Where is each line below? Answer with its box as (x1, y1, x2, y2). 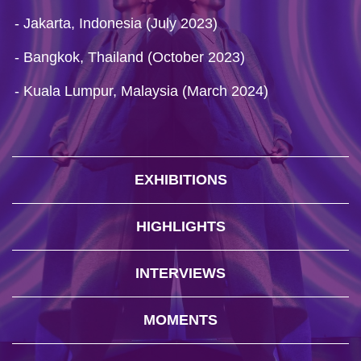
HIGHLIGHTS (135, 218, 226, 234)
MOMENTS (143, 312, 218, 328)
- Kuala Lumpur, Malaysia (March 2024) (15, 83, 268, 99)
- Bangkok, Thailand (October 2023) (15, 49, 245, 65)
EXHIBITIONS (134, 172, 227, 188)
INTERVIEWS (135, 265, 226, 281)
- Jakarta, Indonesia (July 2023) (15, 15, 218, 31)
